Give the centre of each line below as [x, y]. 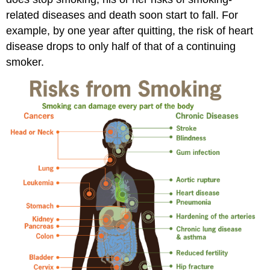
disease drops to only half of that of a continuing [121, 46]
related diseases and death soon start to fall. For [122, 15]
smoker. [25, 62]
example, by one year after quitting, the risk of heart [130, 30]
